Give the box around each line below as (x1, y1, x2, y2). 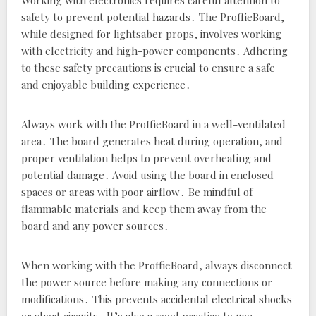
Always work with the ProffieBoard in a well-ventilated (21, 117, 286, 132)
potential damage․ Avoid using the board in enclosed (21, 168, 274, 183)
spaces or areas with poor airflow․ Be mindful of (21, 185, 253, 200)
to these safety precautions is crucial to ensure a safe (21, 61, 275, 75)
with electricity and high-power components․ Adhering (21, 44, 288, 59)
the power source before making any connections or (21, 275, 272, 290)
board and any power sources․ (21, 219, 169, 233)
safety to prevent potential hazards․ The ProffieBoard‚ (21, 10, 284, 25)
